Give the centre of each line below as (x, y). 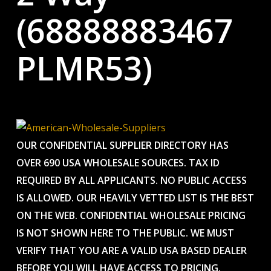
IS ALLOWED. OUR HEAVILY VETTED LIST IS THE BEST (135, 198)
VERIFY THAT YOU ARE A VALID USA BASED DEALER (131, 250)
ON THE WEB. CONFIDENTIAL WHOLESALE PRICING (131, 215)
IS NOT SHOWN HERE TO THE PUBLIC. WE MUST (125, 233)
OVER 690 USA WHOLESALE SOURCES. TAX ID (118, 163)
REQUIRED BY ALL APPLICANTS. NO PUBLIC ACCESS (131, 180)
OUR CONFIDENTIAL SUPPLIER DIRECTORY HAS (122, 145)
